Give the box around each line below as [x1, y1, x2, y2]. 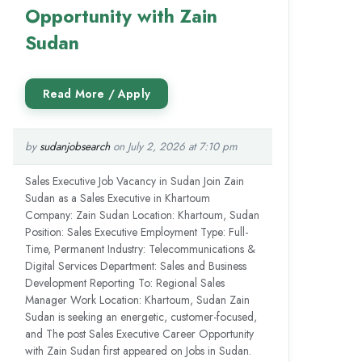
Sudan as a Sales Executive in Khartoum [24, 189, 210, 206]
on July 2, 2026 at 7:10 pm [109, 138, 238, 154]
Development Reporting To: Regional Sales [24, 274, 225, 291]
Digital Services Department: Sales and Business [24, 257, 246, 274]
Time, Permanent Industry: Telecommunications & [24, 240, 255, 257]
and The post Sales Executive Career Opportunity [24, 325, 254, 342]
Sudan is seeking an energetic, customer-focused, [24, 308, 257, 325]
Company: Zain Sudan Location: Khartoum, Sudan [24, 206, 259, 223]
